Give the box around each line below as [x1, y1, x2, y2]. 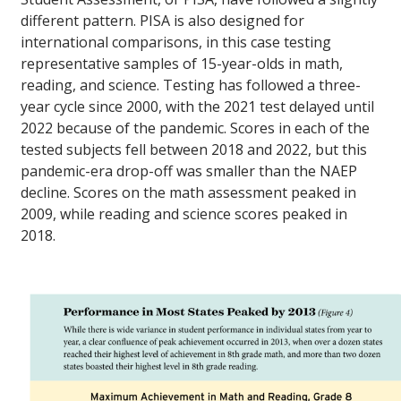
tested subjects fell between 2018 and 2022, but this [21, 140, 367, 160]
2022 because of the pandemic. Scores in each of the [21, 118, 370, 139]
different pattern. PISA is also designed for [21, 11, 304, 31]
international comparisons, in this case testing [21, 32, 331, 53]
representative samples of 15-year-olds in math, [21, 54, 343, 74]
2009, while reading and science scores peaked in [21, 204, 347, 225]
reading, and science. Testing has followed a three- [21, 75, 361, 96]
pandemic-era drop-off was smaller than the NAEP [21, 161, 357, 182]
